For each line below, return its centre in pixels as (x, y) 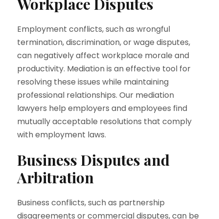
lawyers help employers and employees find (102, 108)
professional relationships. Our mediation (96, 95)
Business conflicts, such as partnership (91, 203)
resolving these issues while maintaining (93, 82)
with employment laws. (62, 135)
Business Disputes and (93, 160)
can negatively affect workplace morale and (103, 55)
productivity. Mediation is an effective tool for (104, 69)
